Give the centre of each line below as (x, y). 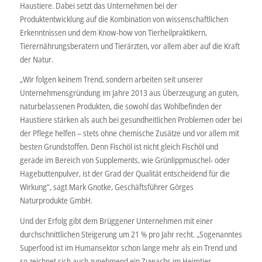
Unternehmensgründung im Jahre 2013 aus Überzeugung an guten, (129, 93)
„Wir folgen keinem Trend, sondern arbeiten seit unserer (111, 80)
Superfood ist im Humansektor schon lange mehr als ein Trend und (128, 248)
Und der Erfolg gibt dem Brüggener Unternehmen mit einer (116, 221)
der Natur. (36, 59)
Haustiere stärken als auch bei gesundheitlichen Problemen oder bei (131, 120)
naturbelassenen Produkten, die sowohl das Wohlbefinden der (120, 106)
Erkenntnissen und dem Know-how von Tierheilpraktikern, (113, 32)
